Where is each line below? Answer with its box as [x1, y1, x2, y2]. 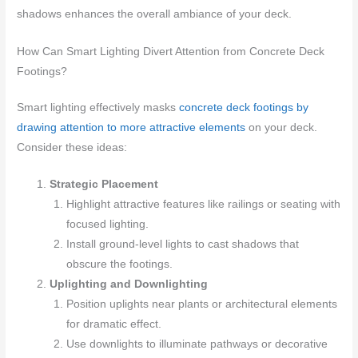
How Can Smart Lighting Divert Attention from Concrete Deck [17, 45, 325, 58]
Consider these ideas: [17, 141, 128, 153]
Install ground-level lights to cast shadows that [66, 238, 299, 251]
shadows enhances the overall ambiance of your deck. [17, 7, 292, 20]
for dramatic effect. [66, 318, 161, 331]
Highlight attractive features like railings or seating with [66, 198, 340, 211]
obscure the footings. [66, 258, 173, 271]
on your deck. [245, 121, 318, 133]
